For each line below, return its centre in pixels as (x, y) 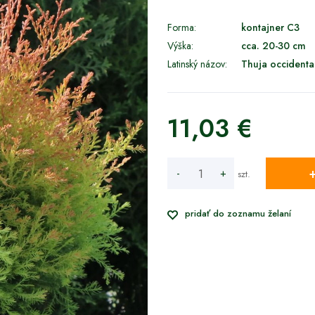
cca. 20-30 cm (273, 46)
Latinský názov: (197, 64)
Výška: (180, 46)
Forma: (181, 27)
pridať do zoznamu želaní (238, 213)
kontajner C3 (270, 27)
